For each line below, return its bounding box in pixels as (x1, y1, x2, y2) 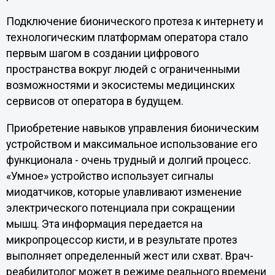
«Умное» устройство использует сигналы (6, 169, 214, 182)
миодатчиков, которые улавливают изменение (6, 185, 242, 198)
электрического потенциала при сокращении (6, 201, 235, 214)
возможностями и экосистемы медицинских (6, 79, 235, 92)
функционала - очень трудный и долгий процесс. (6, 153, 251, 166)
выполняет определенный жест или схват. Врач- (6, 249, 254, 262)
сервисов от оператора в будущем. (6, 95, 184, 108)
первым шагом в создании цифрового (6, 47, 199, 60)
